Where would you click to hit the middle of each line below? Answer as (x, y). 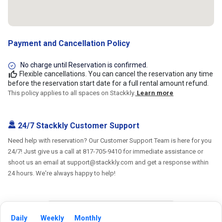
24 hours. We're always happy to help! (62, 173)
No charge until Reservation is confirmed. (84, 65)
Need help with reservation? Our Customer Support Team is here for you (110, 141)
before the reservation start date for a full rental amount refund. (108, 83)
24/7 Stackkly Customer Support (78, 126)
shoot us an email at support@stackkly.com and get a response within (108, 163)
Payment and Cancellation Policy (69, 44)
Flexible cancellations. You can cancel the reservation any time (116, 74)
